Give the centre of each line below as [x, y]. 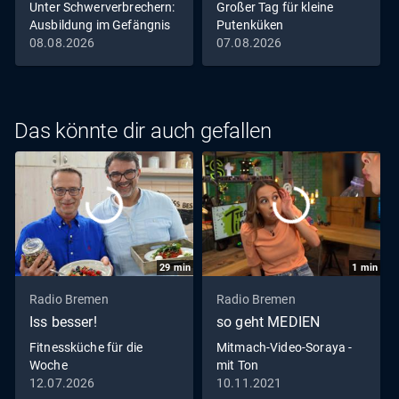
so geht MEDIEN [269, 322]
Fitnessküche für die [86, 348]
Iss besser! [63, 322]
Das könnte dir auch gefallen [143, 131]
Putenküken [250, 24]
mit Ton [238, 366]
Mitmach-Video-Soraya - [285, 348]
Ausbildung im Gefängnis [100, 24]
